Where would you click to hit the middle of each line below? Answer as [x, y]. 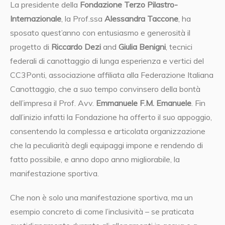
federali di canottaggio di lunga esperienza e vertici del [107, 61]
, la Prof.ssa [83, 19]
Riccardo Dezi [76, 47]
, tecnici [179, 47]
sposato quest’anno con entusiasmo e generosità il [100, 33]
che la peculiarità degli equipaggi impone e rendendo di [106, 145]
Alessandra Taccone [141, 19]
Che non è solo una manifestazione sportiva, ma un [101, 198]
